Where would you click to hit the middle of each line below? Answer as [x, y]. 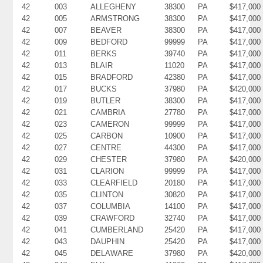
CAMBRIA [108, 112]
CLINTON [107, 194]
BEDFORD [109, 42]
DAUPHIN [108, 241]
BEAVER [106, 30]
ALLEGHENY [114, 6]
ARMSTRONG [115, 18]
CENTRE [106, 147]
